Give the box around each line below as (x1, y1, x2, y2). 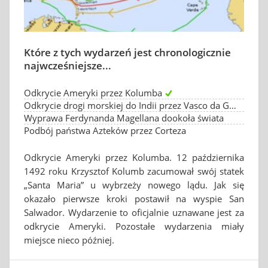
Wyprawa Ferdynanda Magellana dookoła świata (24, 112, 224, 124)
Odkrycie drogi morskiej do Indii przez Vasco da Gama (229, 99, 236, 111)
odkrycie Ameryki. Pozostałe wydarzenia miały (24, 220, 244, 232)
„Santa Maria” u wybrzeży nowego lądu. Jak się (24, 179, 244, 191)
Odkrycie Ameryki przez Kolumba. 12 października (24, 151, 244, 163)
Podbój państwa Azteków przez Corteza (24, 124, 186, 136)
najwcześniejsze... (24, 59, 111, 72)
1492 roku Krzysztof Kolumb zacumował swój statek (24, 165, 244, 177)
